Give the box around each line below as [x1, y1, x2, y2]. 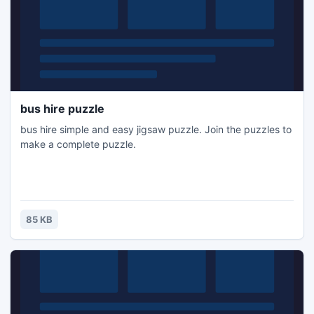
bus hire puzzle [20, 102, 104, 116]
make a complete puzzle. [20, 138, 136, 150]
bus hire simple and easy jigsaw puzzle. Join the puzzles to [20, 123, 292, 135]
